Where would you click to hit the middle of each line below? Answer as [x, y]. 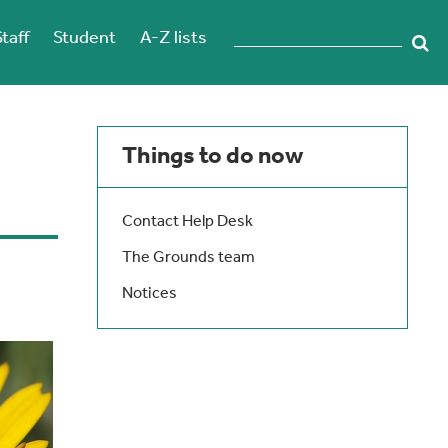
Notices [149, 294]
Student [84, 38]
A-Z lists [173, 38]
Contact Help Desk [187, 222]
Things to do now [212, 157]
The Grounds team [188, 258]
